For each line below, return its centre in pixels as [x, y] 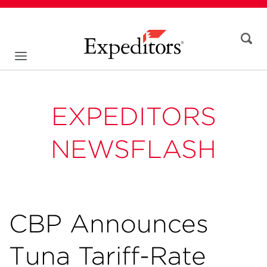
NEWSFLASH [133, 149]
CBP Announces [109, 223]
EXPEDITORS [133, 116]
